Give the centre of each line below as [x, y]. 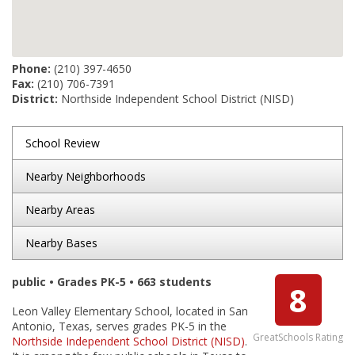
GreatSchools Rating [298, 337]
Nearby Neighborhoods [86, 176]
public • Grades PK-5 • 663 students [112, 282]
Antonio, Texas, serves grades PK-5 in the [119, 326]
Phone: [31, 69]
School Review [63, 143]
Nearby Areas [60, 210]
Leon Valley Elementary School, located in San [130, 311]
